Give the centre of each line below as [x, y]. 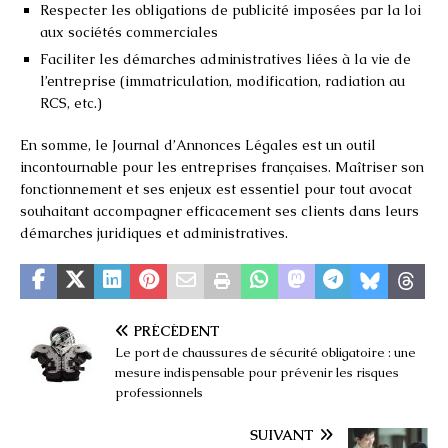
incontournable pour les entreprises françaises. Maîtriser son [222, 166]
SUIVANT [282, 434]
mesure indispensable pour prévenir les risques [257, 372]
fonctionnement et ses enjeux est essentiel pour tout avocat [216, 188]
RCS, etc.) [71, 102]
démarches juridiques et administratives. [154, 232]
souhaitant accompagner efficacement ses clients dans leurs [219, 210]
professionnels [159, 392]
